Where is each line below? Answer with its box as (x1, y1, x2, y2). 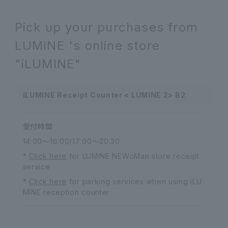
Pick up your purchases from (14, 20, 198, 35)
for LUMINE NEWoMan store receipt (67, 152, 200, 160)
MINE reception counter (22, 188, 110, 196)
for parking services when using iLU (67, 177, 202, 186)
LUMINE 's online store (14, 38, 160, 53)
